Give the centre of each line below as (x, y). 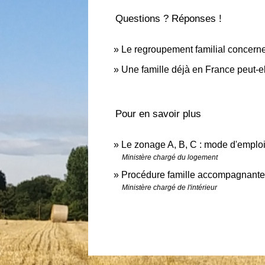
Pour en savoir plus (159, 114)
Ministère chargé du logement (170, 157)
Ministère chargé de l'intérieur (170, 187)
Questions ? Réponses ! (169, 19)
